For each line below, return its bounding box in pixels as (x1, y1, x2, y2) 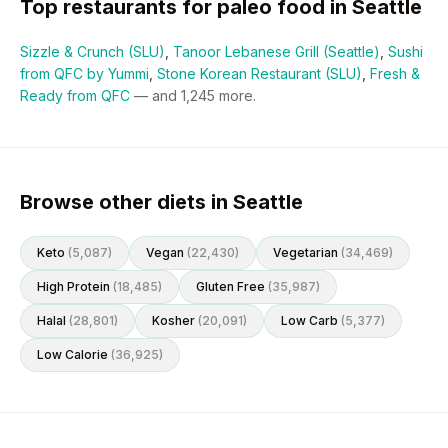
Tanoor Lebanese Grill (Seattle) (173, 43, 380, 60)
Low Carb (281, 313, 338, 328)
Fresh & (370, 65, 420, 82)
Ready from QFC (20, 87, 130, 104)
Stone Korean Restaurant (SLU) (157, 65, 362, 82)
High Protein (37, 279, 110, 294)
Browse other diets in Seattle (20, 190, 303, 214)
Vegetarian (273, 245, 338, 260)
